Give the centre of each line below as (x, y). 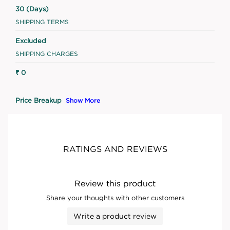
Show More (83, 100)
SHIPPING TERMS (42, 22)
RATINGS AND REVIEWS (115, 149)
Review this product (115, 183)
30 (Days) (32, 8)
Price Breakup (40, 100)
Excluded (31, 40)
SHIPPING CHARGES (47, 53)
